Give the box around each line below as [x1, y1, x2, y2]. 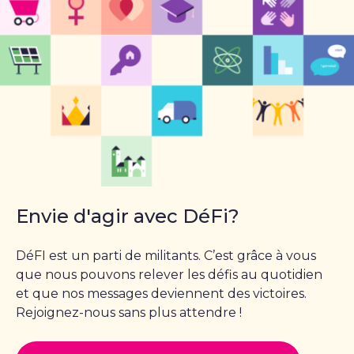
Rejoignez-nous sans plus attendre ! [16, 305, 242, 321]
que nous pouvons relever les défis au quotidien [16, 267, 322, 283]
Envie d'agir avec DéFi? [16, 205, 239, 228]
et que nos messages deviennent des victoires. [16, 286, 307, 302]
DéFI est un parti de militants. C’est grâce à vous [16, 248, 316, 264]
